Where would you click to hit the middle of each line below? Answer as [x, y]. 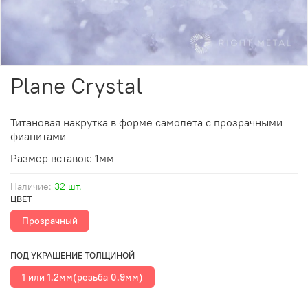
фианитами [38, 136]
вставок [70, 158]
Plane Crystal [76, 85]
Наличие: [31, 186]
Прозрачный [50, 220]
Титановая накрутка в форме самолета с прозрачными [146, 122]
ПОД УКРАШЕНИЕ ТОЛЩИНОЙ [73, 255]
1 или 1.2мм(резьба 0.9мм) [82, 277]
